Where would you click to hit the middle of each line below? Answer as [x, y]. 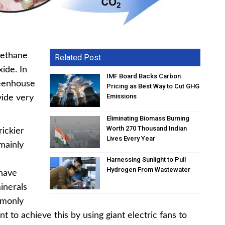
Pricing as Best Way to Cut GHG [153, 86]
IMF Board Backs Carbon [144, 76]
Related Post [78, 57]
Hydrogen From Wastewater [149, 169]
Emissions [122, 96]
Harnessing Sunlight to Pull [146, 159]
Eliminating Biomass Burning [148, 119]
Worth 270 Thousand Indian [147, 129]
